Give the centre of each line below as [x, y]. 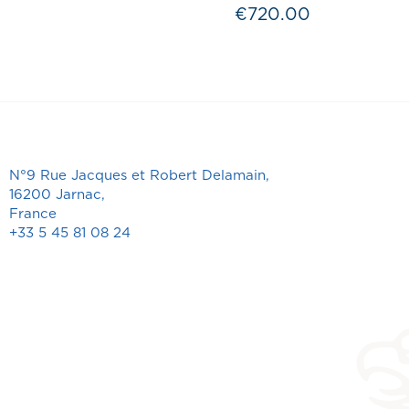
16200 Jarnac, [57, 195]
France [33, 215]
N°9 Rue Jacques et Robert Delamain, [139, 176]
